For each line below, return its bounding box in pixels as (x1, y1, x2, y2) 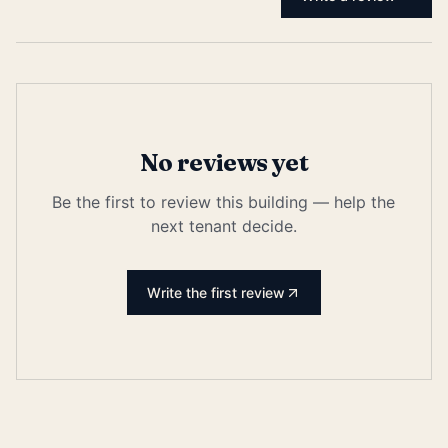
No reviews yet (139, 148, 309, 177)
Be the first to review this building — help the (52, 192, 396, 212)
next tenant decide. (150, 216, 297, 236)
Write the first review (146, 284, 285, 301)
